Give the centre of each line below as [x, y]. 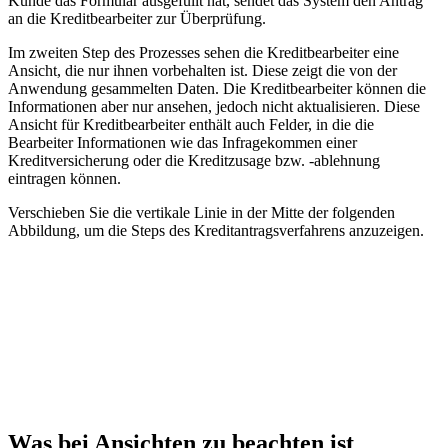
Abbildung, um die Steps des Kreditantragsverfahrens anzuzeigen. [216, 230]
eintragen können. [64, 178]
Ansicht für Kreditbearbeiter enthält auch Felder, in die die [191, 124]
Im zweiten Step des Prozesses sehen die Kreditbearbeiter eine [203, 52]
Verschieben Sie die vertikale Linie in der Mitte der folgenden [201, 212]
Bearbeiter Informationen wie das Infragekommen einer [182, 142]
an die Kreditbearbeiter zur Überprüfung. [137, 18]
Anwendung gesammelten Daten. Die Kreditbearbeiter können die [217, 88]
